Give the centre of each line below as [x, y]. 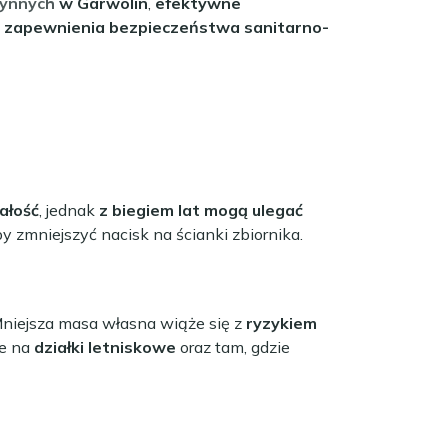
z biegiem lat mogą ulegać [201, 209]
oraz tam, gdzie [233, 346]
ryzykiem [281, 322]
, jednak [69, 209]
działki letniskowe [105, 346]
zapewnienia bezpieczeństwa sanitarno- [166, 26]
